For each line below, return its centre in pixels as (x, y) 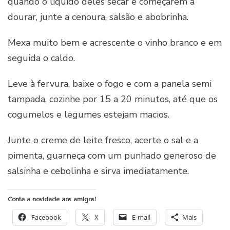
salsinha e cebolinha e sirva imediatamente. (98, 171)
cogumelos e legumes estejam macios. (89, 114)
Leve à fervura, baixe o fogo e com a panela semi (110, 83)
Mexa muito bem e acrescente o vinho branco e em (115, 42)
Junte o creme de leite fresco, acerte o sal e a (103, 140)
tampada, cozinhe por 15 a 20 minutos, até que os (113, 99)
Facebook (46, 217)
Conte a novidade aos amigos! (52, 199)
